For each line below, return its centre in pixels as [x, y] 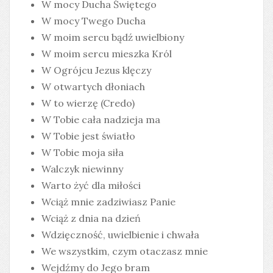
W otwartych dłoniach [93, 87]
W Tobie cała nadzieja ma [101, 119]
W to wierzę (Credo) [88, 103]
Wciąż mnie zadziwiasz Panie [108, 202]
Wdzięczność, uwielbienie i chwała [120, 235]
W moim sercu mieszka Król [107, 54]
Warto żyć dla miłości [91, 185]
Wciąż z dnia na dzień [91, 218]
